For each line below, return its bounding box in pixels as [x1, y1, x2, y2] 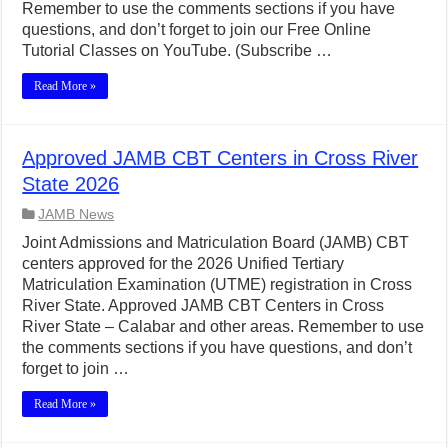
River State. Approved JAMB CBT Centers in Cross [22, 297, 385, 314]
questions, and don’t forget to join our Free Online [22, 21, 372, 38]
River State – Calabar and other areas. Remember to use [22, 318, 425, 335]
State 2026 [22, 173, 120, 195]
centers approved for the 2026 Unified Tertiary [22, 255, 345, 272]
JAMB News [38, 207, 115, 222]
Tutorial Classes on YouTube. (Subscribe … [22, 42, 333, 59]
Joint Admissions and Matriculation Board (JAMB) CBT [22, 234, 410, 251]
